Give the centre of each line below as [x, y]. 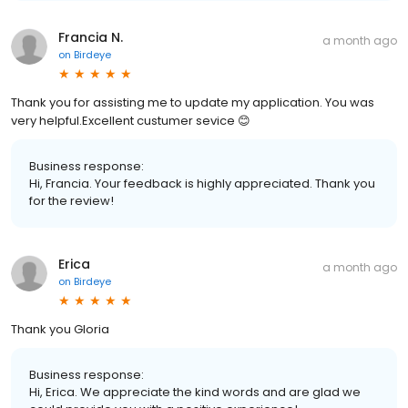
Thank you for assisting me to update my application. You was [193, 103]
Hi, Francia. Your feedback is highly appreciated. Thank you [202, 184]
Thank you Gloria [60, 330]
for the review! [71, 201]
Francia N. [91, 38]
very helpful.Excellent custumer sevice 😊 [131, 121]
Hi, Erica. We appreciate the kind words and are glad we [195, 393]
